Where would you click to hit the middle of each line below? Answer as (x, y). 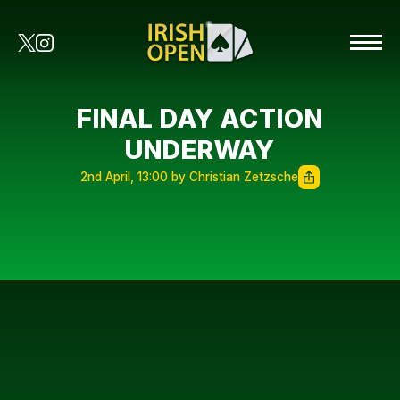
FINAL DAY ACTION (200, 118)
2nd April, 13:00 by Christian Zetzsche (189, 177)
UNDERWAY (200, 150)
